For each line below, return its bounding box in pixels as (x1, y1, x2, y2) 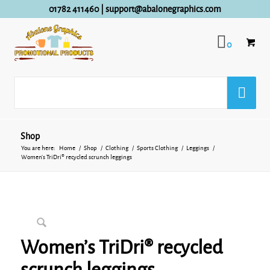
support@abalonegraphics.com (105, 4, 221, 14)
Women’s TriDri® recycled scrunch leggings (20, 154, 132, 160)
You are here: (20, 145, 55, 151)
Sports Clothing (136, 145, 178, 151)
